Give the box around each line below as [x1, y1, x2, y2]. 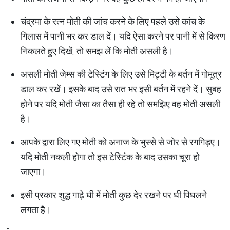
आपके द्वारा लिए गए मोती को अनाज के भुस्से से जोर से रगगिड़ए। [21, 136, 221, 148]
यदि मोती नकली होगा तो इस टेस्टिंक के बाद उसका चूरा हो [21, 151, 200, 163]
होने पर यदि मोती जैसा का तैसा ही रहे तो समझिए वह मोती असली [21, 98, 220, 110]
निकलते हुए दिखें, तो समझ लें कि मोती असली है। [21, 45, 174, 57]
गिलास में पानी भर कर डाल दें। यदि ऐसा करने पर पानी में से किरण [21, 30, 225, 42]
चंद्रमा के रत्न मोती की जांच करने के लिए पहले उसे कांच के [21, 15, 205, 27]
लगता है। [21, 204, 51, 216]
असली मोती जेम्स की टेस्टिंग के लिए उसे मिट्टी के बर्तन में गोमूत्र [21, 68, 222, 80]
